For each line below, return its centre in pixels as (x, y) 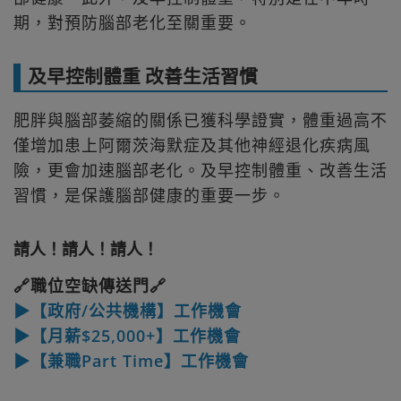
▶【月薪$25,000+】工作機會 (127, 335)
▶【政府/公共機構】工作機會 (128, 310)
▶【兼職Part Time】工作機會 (131, 360)
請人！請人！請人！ (86, 249)
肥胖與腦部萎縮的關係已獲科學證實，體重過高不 (200, 120)
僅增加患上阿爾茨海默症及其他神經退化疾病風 (192, 145)
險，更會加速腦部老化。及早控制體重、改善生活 (200, 170)
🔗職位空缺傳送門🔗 (90, 285)
